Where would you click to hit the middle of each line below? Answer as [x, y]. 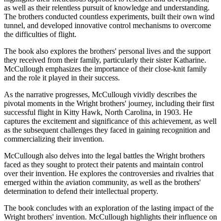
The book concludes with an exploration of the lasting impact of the [109, 208]
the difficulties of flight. [40, 35]
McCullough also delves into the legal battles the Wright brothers [104, 156]
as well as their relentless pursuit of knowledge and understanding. [107, 8]
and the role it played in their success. [62, 78]
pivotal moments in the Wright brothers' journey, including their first [109, 104]
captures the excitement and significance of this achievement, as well [110, 121]
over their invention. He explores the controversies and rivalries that [109, 174]
